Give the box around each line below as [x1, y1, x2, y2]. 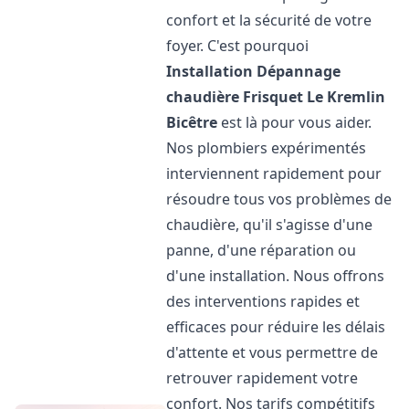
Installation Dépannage [166, 61, 341, 81]
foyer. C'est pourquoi [166, 36, 309, 56]
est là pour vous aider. [217, 112, 372, 132]
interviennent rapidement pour [166, 163, 383, 184]
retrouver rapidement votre [166, 368, 359, 388]
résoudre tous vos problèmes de [166, 189, 393, 209]
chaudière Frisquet [166, 87, 304, 107]
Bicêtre [166, 112, 218, 132]
